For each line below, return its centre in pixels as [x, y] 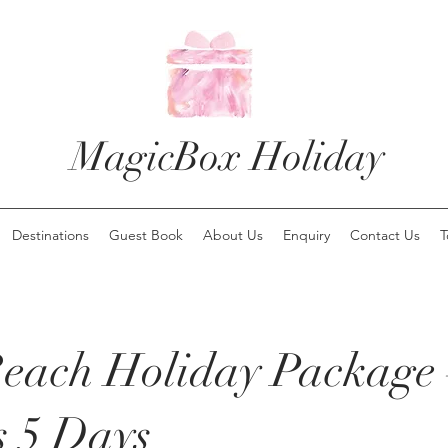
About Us [232, 235]
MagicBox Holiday [227, 157]
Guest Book [145, 235]
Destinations [50, 235]
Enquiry [306, 235]
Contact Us [384, 235]
